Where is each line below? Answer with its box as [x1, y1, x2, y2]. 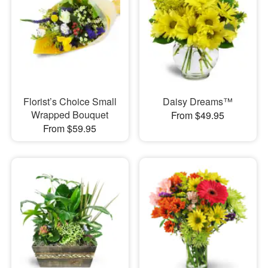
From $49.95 [171, 108, 225, 123]
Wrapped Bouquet [31, 108, 109, 122]
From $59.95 [43, 121, 97, 136]
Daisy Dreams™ [163, 95, 233, 109]
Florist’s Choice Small [23, 95, 117, 109]
